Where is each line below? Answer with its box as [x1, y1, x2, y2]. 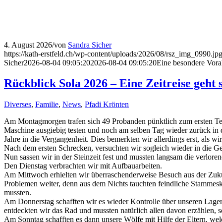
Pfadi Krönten [85, 100, 129, 109]
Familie [35, 100, 58, 109]
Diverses [4, 100, 31, 109]
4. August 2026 [4, 40, 52, 49]
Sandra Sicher [68, 40, 111, 49]
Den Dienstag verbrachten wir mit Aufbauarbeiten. [4, 162, 162, 170]
